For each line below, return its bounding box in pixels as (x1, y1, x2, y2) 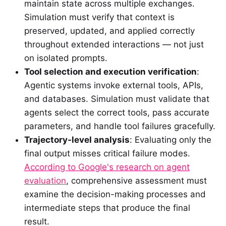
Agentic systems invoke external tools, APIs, (24, 80, 203, 90)
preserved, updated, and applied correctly (24, 25, 195, 36)
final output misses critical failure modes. (24, 148, 190, 158)
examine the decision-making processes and (24, 189, 206, 199)
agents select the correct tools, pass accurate (24, 107, 209, 118)
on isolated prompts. (24, 52, 107, 63)
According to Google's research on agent (24, 161, 190, 172)
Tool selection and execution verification (24, 66, 197, 77)
